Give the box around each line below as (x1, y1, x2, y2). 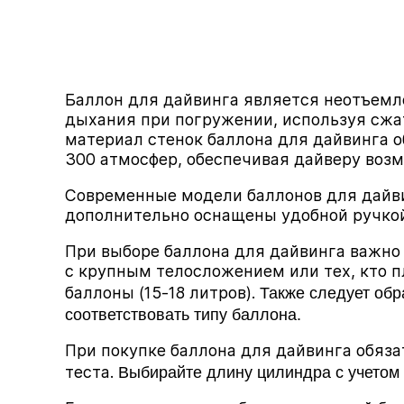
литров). (185, 283, 260, 302)
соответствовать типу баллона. (65, 301, 301, 325)
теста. (65, 363, 118, 381)
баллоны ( (65, 283, 144, 302)
